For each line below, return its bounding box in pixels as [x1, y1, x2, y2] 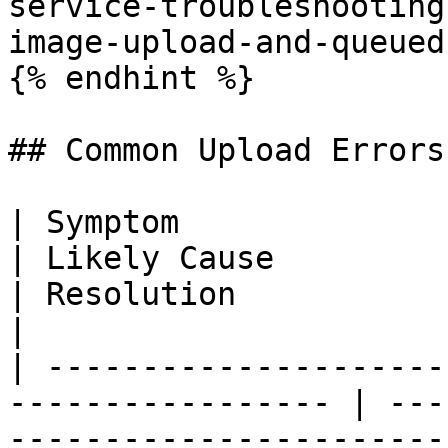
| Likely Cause [8, 240, 274, 276]
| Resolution [8, 276, 236, 312]
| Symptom [8, 204, 179, 240]
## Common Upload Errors [8, 132, 445, 168]
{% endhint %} [8, 60, 255, 96]
